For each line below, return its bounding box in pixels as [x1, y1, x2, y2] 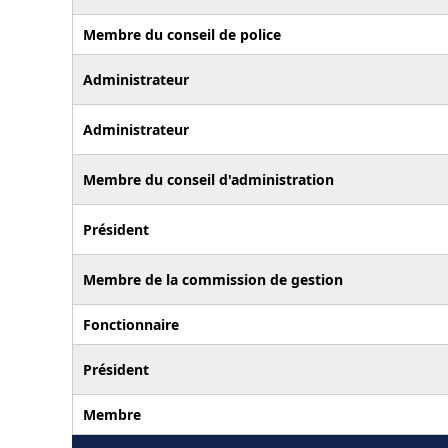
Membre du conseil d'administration [83, 169, 334, 189]
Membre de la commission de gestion [83, 269, 343, 289]
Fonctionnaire [83, 314, 179, 334]
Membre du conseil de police [83, 24, 281, 44]
